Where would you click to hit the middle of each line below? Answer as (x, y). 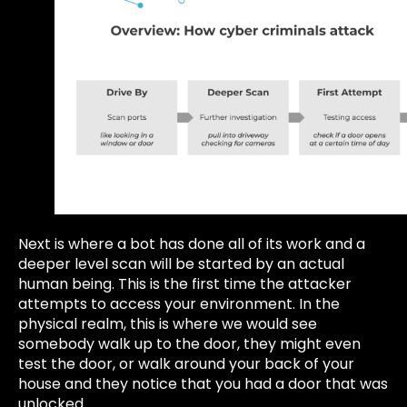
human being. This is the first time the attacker (185, 284)
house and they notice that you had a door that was (203, 384)
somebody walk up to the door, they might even (189, 344)
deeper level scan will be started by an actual (181, 264)
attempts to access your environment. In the (179, 304)
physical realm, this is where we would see (168, 324)
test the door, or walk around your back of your (186, 364)
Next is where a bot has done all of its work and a (192, 244)
